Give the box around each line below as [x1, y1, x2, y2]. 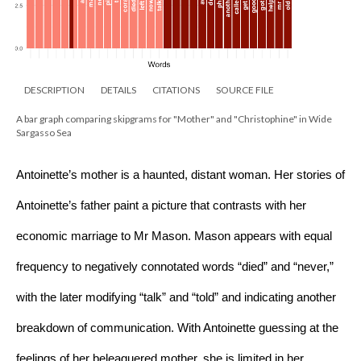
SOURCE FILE [216, 83, 274, 96]
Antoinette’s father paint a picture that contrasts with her [16, 198, 306, 212]
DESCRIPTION [24, 83, 85, 96]
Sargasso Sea [16, 126, 72, 139]
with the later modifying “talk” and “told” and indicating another [16, 290, 336, 304]
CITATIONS [152, 83, 200, 96]
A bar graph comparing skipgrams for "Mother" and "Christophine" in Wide [16, 112, 332, 125]
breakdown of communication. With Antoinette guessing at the [16, 321, 338, 334]
